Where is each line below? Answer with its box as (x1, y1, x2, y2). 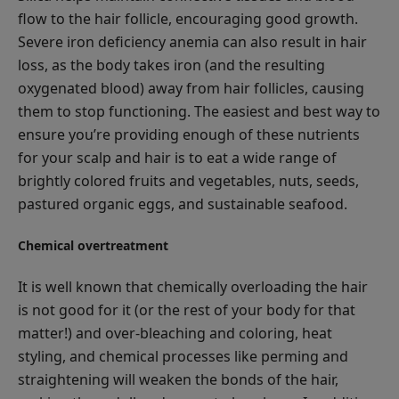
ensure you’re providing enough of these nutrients (18, 124, 360, 144)
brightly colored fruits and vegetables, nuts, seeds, (18, 170, 359, 191)
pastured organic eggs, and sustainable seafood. (18, 193, 347, 214)
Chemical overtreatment (18, 236, 168, 254)
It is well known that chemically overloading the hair (18, 276, 368, 297)
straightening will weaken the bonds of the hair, (18, 369, 338, 389)
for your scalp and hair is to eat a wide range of (18, 147, 337, 167)
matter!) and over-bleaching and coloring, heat (18, 322, 332, 343)
